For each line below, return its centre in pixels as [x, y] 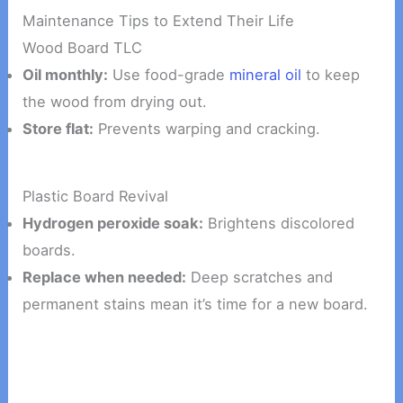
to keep [331, 74]
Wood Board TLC [83, 47]
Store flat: [58, 128]
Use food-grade [169, 74]
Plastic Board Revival [96, 196]
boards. [49, 250]
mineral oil [266, 74]
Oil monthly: [66, 74]
